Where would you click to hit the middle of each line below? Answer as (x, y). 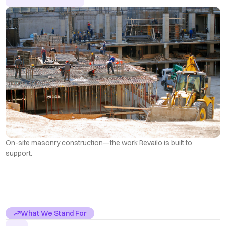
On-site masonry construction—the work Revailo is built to (99, 143)
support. (19, 154)
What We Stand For (54, 213)
